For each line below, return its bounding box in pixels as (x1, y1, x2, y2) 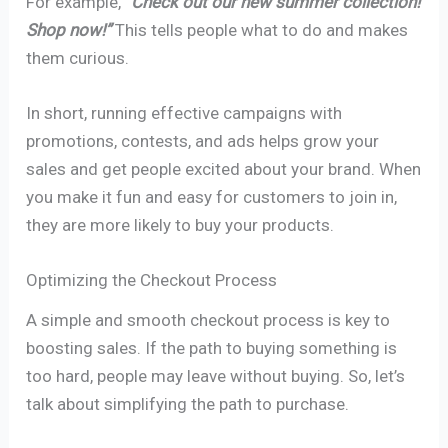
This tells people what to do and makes (111, 19, 409, 40)
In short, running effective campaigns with (26, 103, 343, 124)
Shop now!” (26, 19, 112, 40)
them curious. (26, 47, 130, 68)
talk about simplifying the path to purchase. (26, 394, 350, 415)
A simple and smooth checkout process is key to (26, 310, 391, 331)
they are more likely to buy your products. (26, 215, 335, 236)
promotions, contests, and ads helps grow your (26, 131, 380, 152)
